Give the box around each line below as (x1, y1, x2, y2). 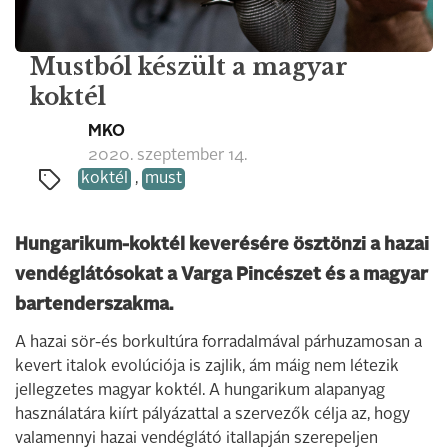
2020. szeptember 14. (88, 147, 247, 164)
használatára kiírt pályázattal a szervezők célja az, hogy (15, 406, 410, 423)
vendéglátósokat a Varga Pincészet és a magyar (15, 265, 428, 284)
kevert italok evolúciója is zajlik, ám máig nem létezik (15, 358, 399, 375)
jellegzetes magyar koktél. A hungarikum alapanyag (15, 382, 385, 399)
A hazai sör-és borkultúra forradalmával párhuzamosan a (15, 334, 422, 351)
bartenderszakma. (15, 295, 173, 314)
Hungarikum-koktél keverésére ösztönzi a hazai (15, 235, 429, 254)
